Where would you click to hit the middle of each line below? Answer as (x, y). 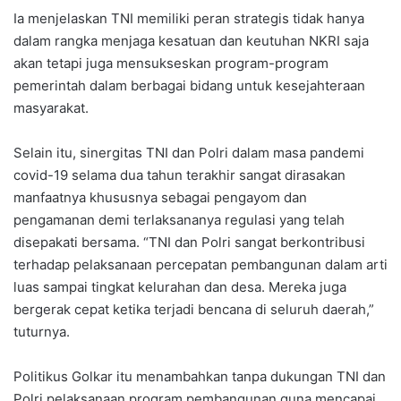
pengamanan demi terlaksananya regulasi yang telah (179, 219)
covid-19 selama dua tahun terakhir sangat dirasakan (179, 175)
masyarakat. (51, 107)
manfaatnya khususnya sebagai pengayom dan (160, 197)
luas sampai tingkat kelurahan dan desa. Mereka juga (180, 286)
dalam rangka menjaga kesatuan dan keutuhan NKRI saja (191, 40)
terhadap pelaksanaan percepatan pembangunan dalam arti (200, 264)
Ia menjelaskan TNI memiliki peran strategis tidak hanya (189, 18)
